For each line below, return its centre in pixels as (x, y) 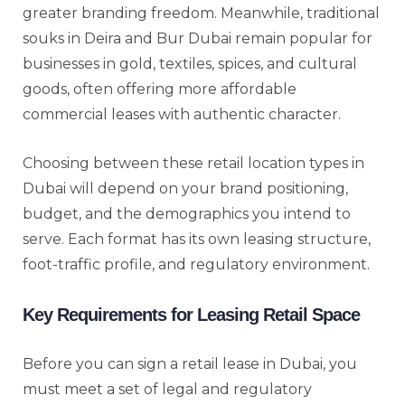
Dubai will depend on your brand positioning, (185, 188)
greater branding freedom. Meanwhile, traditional (201, 13)
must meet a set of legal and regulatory (167, 389)
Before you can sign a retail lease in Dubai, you (190, 363)
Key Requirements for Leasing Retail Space (191, 314)
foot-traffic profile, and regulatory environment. (196, 264)
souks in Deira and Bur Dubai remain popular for (198, 38)
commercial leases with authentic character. (182, 114)
